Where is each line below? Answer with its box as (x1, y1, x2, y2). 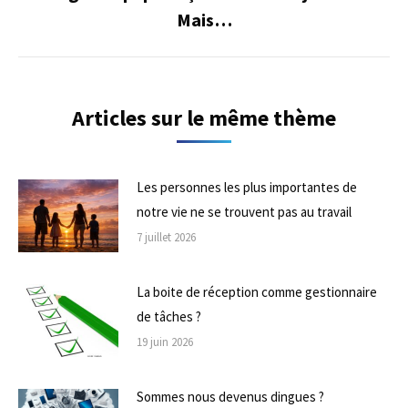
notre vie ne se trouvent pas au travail (137, 202, 352, 220)
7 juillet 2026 (137, 229, 196, 245)
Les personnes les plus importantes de (137, 178, 357, 196)
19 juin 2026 (137, 333, 193, 350)
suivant (202, 20, 245, 38)
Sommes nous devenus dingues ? (137, 387, 324, 405)
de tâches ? (137, 307, 201, 325)
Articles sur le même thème (72, 103, 336, 132)
